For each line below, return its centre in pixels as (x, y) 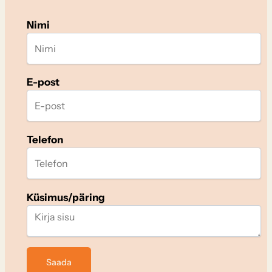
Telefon (45, 140)
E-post (43, 82)
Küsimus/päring (66, 197)
